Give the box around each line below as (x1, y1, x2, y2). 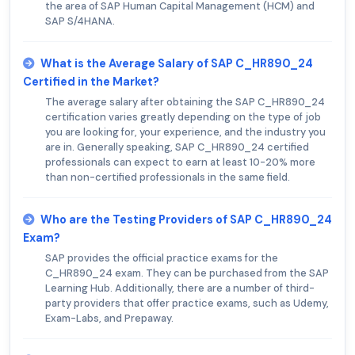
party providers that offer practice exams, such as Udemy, (45, 296, 329, 310)
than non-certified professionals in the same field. (45, 170, 290, 184)
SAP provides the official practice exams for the (45, 250, 278, 265)
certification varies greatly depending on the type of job (45, 109, 321, 124)
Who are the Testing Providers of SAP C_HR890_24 (40, 212, 332, 227)
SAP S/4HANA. (45, 13, 115, 28)
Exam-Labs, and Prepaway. (45, 311, 174, 325)
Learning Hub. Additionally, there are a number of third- (45, 281, 315, 295)
